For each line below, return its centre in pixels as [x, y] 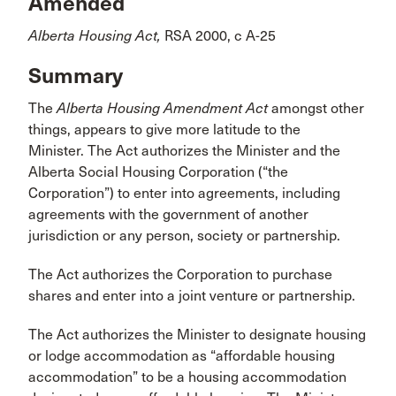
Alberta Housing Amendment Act [162, 109]
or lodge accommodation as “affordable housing [182, 356]
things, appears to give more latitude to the [164, 130]
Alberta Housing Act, [95, 35]
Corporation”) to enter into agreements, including [184, 194]
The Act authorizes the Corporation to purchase [180, 275]
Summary [76, 76]
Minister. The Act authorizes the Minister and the [184, 151]
